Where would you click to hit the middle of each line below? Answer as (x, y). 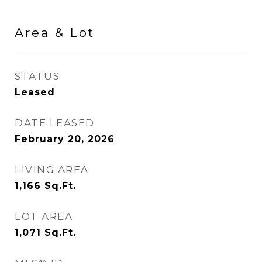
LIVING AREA (52, 170)
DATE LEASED (55, 123)
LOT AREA (44, 216)
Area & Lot (55, 32)
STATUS (37, 76)
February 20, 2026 (65, 139)
